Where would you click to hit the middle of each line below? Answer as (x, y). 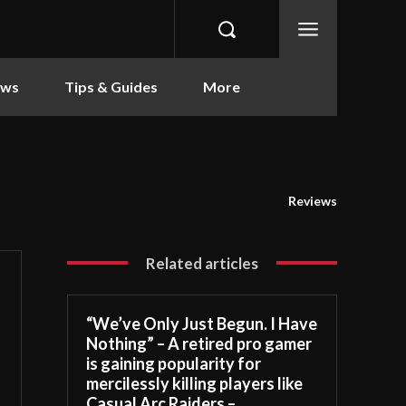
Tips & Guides (111, 87)
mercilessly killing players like (195, 383)
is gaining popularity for (174, 363)
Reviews (313, 200)
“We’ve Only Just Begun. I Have (202, 323)
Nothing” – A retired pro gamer (199, 343)
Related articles (203, 263)
